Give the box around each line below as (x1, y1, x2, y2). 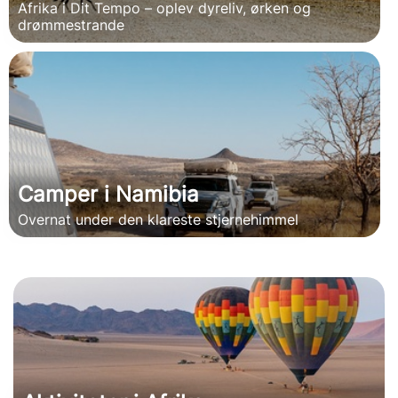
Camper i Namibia (18, 180, 199, 207)
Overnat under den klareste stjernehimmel (18, 210, 298, 228)
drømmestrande (18, 15, 124, 34)
